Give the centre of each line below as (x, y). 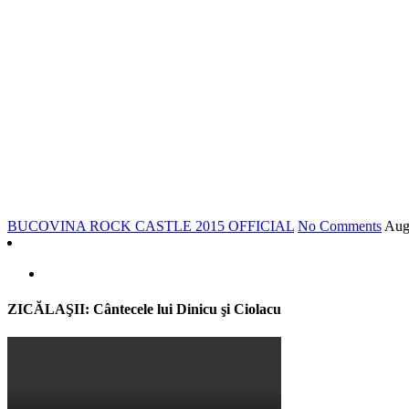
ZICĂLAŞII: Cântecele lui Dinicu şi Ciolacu (144, 309)
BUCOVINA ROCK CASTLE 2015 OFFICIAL (151, 225)
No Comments (340, 225)
